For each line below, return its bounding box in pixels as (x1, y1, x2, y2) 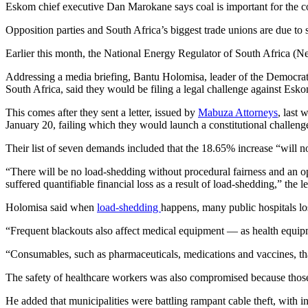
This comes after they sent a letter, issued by (5, 106, 198, 118)
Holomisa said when (5, 201, 97, 213)
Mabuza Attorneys (198, 106, 278, 118)
